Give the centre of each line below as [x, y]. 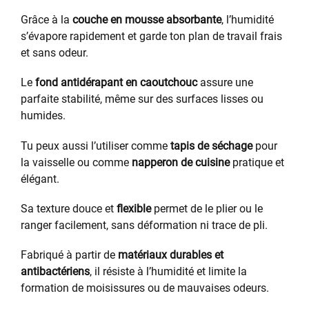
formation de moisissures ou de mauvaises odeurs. [145, 288]
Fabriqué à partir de [69, 255]
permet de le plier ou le [207, 208]
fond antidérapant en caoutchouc [116, 83]
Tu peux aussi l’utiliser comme [96, 146]
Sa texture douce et [69, 208]
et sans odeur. [54, 53]
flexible [134, 208]
